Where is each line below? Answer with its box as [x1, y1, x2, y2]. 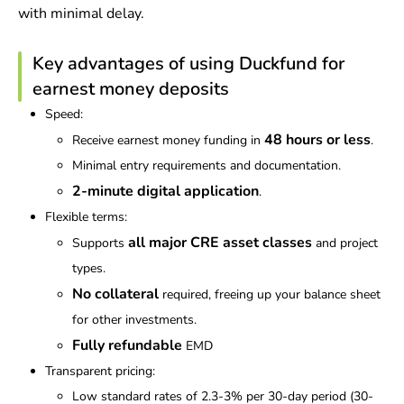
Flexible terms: [45, 208, 127, 226]
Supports [72, 234, 128, 252]
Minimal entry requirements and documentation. [72, 157, 341, 175]
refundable [108, 335, 182, 356]
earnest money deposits [32, 77, 229, 102]
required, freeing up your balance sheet [159, 286, 381, 304]
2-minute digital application [72, 181, 259, 202]
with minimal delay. [18, 4, 144, 24]
